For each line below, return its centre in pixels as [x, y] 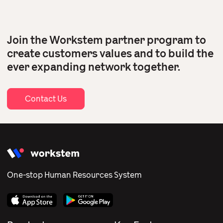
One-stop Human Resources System [74, 175]
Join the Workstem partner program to [107, 40]
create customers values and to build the [110, 54]
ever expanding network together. [94, 67]
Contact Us [46, 99]
